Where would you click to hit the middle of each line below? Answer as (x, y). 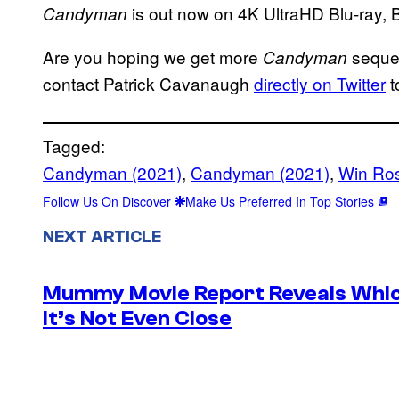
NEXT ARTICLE (102, 236)
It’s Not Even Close (137, 319)
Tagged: (74, 145)
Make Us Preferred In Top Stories (281, 201)
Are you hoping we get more (153, 56)
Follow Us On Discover (109, 201)
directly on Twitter (320, 83)
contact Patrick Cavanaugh (148, 83)
